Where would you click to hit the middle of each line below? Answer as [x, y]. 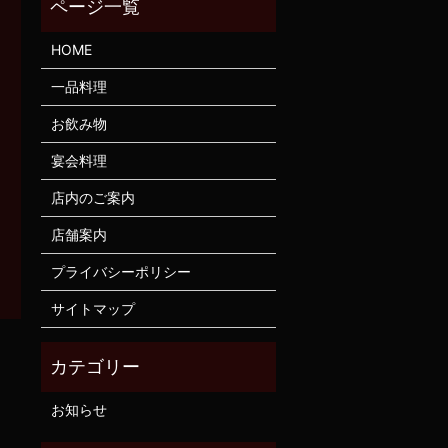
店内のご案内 [92, 197]
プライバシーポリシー [120, 271]
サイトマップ [92, 308]
